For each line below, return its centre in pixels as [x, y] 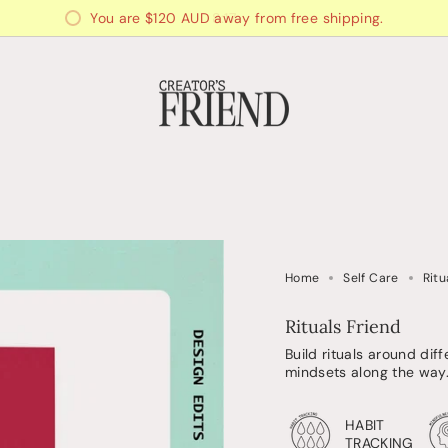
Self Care [371, 278]
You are [118, 17]
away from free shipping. [296, 17]
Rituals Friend [343, 326]
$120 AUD [177, 17]
